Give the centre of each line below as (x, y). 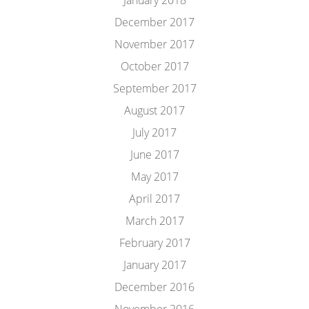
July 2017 (154, 132)
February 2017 (154, 243)
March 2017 (154, 221)
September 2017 (154, 88)
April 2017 (154, 199)
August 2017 (154, 110)
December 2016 (154, 287)
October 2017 (154, 66)
